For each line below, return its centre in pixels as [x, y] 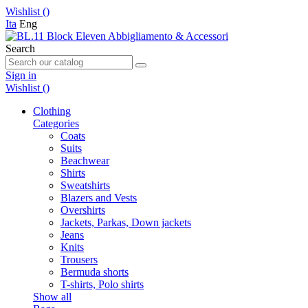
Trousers [79, 260]
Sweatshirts [85, 185]
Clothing [52, 111]
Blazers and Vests [99, 198]
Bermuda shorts [95, 272]
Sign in [21, 75]
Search [20, 48]
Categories [56, 123]
